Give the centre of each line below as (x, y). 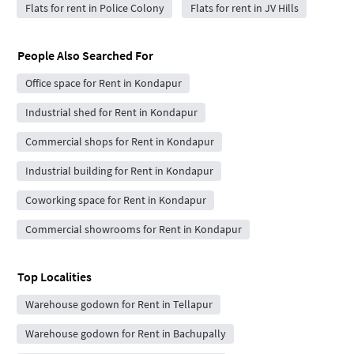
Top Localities (55, 277)
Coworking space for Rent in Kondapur (115, 200)
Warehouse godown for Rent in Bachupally (125, 334)
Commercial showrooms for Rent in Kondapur (133, 230)
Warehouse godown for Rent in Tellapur (119, 305)
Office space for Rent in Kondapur (103, 83)
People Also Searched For (85, 56)
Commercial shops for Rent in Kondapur (119, 142)
